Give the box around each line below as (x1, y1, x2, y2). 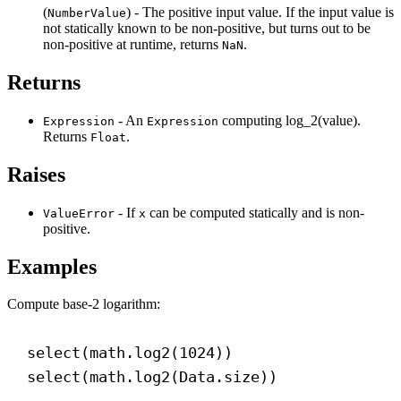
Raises (7, 162, 65, 186)
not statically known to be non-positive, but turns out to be (43, 21, 371, 37)
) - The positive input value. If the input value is (126, 4, 394, 21)
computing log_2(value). (218, 112, 361, 128)
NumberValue (47, 6, 126, 21)
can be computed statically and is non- (146, 204, 364, 220)
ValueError (43, 206, 115, 220)
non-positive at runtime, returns (43, 37, 222, 53)
